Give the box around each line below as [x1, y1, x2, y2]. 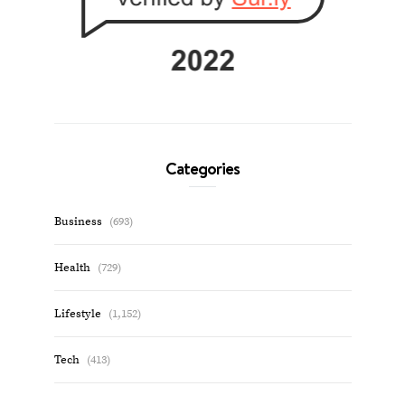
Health [53, 260, 90, 276]
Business [53, 214, 102, 230]
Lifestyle [53, 306, 101, 322]
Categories [165, 156, 240, 181]
